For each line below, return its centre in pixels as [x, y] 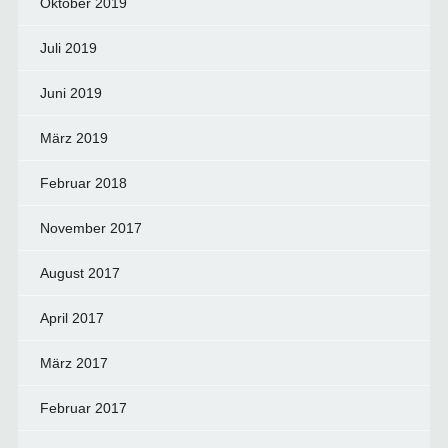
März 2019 [73, 138]
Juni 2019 [70, 93]
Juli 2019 [68, 48]
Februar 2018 [83, 183]
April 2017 [71, 318]
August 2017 [79, 273]
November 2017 [90, 228]
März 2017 [73, 363]
